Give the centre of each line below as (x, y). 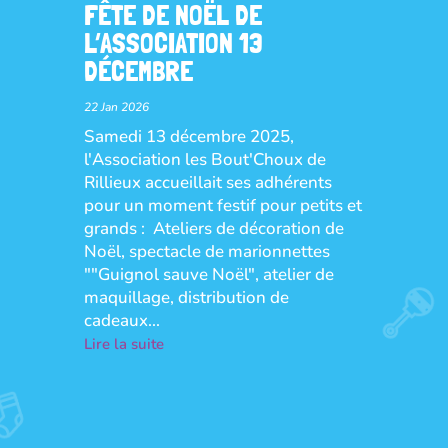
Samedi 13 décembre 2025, (188, 136)
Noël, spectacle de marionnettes (206, 251)
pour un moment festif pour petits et (222, 205)
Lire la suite (123, 343)
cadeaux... (121, 320)
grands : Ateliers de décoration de (213, 228)
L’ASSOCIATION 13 (173, 43)
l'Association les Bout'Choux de (204, 159)
